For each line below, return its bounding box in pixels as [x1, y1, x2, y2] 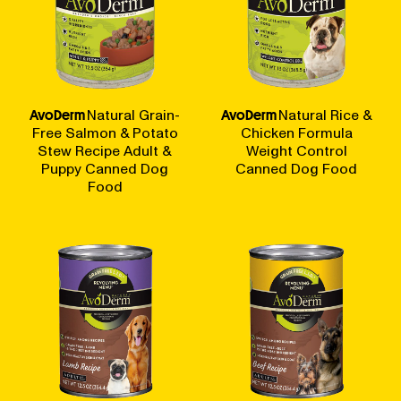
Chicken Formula [240, 123, 353, 143]
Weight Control [245, 141, 347, 161]
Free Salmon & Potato [31, 123, 178, 143]
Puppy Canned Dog [41, 158, 168, 179]
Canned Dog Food [235, 158, 357, 179]
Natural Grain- [87, 105, 180, 125]
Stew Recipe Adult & [38, 141, 172, 161]
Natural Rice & [277, 105, 372, 125]
